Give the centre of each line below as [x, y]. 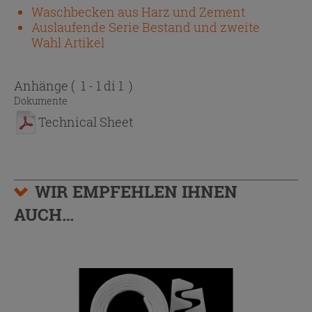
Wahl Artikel [68, 42]
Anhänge [42, 85]
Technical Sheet [86, 122]
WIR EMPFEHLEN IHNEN [136, 191]
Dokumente [41, 100]
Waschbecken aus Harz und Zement [138, 11]
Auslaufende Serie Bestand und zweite [146, 27]
